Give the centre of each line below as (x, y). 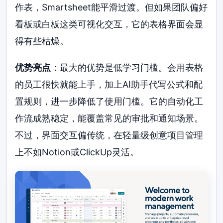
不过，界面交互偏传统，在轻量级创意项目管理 (109, 135)
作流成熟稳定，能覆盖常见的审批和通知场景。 (109, 118)
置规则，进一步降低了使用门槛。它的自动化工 (109, 102)
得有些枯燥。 (42, 41)
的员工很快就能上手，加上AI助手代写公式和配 (109, 85)
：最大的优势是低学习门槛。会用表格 (127, 68)
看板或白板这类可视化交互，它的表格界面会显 (109, 24)
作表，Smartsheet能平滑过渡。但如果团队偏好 (111, 7)
